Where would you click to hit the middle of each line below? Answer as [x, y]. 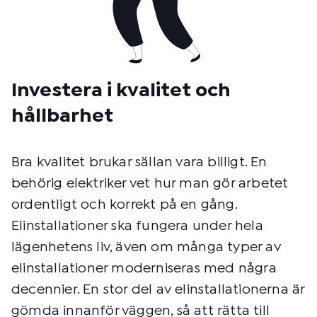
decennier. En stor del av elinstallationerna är [158, 290]
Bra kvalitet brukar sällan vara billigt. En [139, 162]
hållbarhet [62, 116]
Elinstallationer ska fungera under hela [137, 226]
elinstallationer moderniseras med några [144, 269]
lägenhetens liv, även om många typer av [146, 247]
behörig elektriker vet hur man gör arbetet [150, 184]
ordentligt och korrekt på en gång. [124, 205]
